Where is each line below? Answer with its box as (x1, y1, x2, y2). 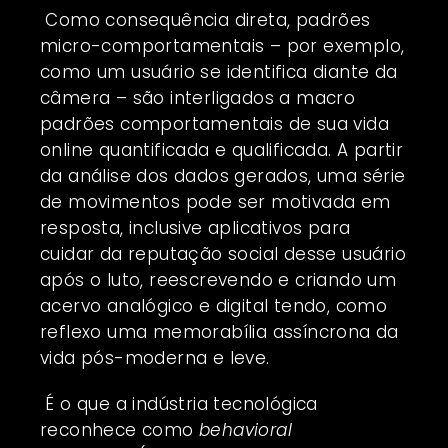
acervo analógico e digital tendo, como (40, 293, 388, 318)
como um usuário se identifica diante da (40, 59, 398, 84)
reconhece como (40, 417, 199, 442)
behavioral (199, 417, 293, 442)
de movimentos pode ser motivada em (40, 189, 391, 214)
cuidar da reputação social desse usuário (40, 241, 406, 266)
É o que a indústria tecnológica (40, 391, 318, 416)
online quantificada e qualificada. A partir (40, 137, 404, 162)
